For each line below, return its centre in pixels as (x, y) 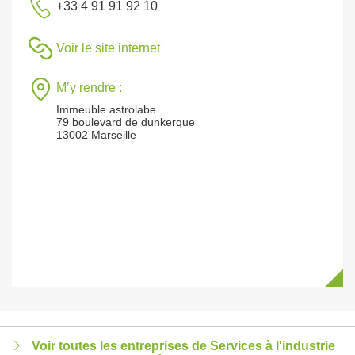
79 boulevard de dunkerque (126, 122)
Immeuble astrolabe (106, 109)
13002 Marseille (96, 135)
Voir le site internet (108, 48)
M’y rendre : (89, 88)
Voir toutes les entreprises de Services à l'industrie (183, 346)
